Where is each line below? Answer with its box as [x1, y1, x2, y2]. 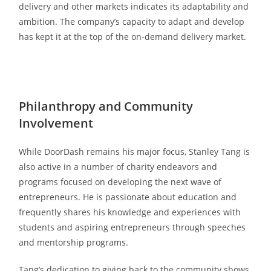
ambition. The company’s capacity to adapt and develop [19, 15, 245, 27]
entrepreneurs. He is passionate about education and [19, 191, 237, 203]
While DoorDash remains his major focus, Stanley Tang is [19, 145, 250, 157]
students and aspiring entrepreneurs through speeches [19, 221, 246, 233]
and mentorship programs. [19, 236, 129, 248]
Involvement [19, 114, 94, 131]
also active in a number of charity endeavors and [19, 160, 218, 172]
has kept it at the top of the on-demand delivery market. [19, 30, 247, 42]
